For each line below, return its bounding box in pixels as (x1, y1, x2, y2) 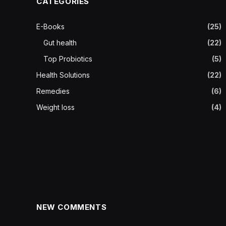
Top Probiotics (43, 54, 92, 63)
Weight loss (36, 102, 75, 111)
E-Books (36, 22, 65, 31)
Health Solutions (36, 70, 90, 79)
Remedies (36, 86, 70, 95)
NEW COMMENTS (36, 202, 107, 212)
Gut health (43, 38, 77, 47)
